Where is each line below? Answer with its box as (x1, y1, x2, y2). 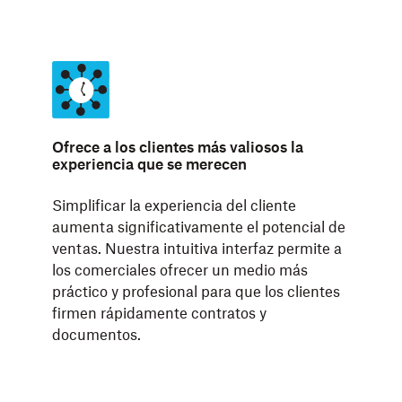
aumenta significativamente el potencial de (52, 221, 346, 235)
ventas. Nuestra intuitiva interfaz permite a (52, 242, 343, 257)
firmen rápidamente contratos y (52, 307, 267, 321)
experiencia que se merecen (52, 158, 248, 172)
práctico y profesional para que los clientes (52, 285, 341, 300)
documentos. (52, 328, 142, 343)
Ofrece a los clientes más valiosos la (52, 141, 304, 155)
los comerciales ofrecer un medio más (52, 264, 309, 278)
